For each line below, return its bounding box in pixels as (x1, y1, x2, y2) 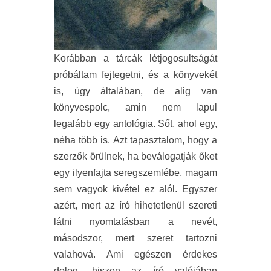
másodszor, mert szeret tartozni (54, 233, 217, 244)
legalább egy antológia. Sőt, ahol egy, (54, 119, 217, 129)
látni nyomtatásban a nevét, (54, 217, 217, 227)
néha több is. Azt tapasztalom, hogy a (54, 135, 217, 146)
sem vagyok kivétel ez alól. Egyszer (54, 184, 217, 195)
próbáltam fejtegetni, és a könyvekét (54, 70, 217, 80)
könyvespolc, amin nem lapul (54, 102, 217, 113)
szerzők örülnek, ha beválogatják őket (54, 151, 217, 162)
